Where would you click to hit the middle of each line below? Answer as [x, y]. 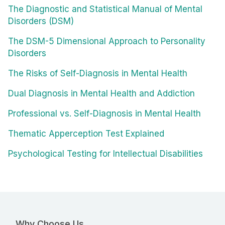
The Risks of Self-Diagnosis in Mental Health [98, 74]
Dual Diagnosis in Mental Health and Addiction [101, 94]
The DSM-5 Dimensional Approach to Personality [107, 41]
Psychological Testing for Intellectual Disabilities [105, 154]
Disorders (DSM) [41, 21]
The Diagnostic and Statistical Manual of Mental [105, 9]
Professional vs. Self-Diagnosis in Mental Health [104, 114]
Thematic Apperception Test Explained [86, 134]
